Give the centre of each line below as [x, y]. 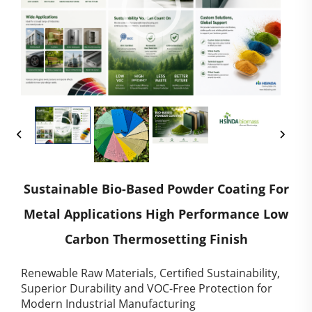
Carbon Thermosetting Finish [156, 239]
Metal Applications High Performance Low [156, 213]
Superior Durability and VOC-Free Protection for [147, 288]
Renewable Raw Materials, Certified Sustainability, [150, 273]
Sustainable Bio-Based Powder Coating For [156, 188]
